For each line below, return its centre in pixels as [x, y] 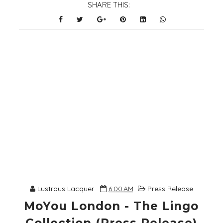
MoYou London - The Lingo [111, 206]
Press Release [170, 189]
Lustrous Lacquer [65, 189]
